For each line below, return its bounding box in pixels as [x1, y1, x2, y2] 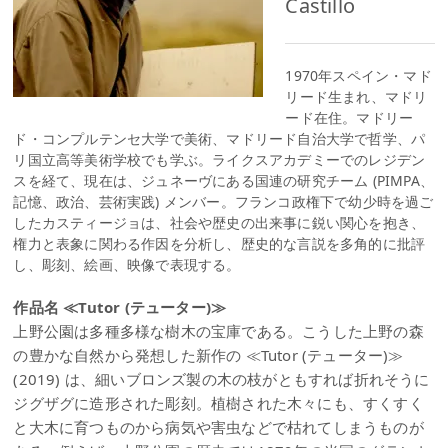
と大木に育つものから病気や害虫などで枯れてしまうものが [13, 417, 424, 438]
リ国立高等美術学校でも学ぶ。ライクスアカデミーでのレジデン [13, 150, 426, 170]
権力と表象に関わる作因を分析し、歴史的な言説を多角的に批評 [13, 234, 426, 254]
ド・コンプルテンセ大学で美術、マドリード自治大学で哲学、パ [13, 129, 426, 149]
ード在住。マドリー [285, 108, 414, 128]
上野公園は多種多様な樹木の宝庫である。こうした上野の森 [13, 321, 424, 342]
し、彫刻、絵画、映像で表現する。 [13, 255, 241, 275]
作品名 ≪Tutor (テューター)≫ [13, 297, 227, 318]
